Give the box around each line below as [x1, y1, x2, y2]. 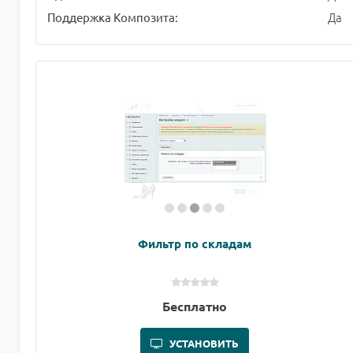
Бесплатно [162, 298, 228, 315]
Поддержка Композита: [47, 9, 178, 25]
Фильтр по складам [138, 236, 252, 252]
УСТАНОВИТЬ [169, 336, 240, 351]
